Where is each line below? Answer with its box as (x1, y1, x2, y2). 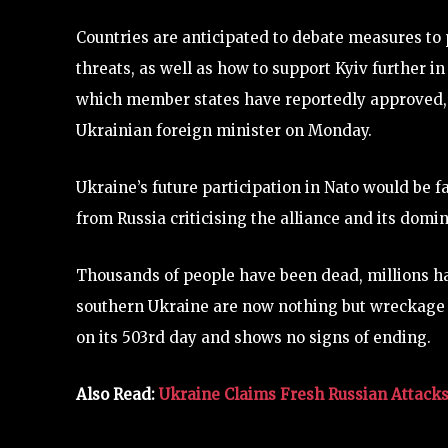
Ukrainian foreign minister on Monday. (76, 121, 372, 140)
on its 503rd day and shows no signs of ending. (76, 328, 431, 347)
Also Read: (76, 385, 159, 404)
